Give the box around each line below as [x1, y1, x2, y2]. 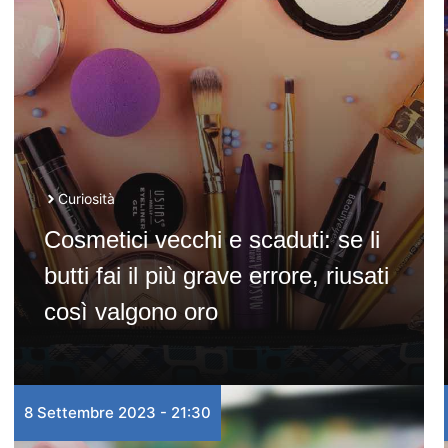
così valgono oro [43, 298, 218, 325]
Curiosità [57, 190, 115, 207]
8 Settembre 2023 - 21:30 [23, 403, 211, 422]
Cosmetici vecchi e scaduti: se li [43, 226, 380, 253]
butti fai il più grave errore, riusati [43, 262, 389, 289]
